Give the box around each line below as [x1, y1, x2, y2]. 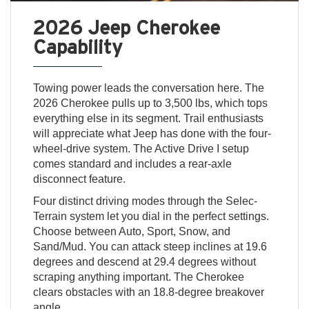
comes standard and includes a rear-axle [32, 158, 232, 170]
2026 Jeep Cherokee [32, 17, 220, 39]
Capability [32, 36, 123, 58]
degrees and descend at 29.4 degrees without [32, 256, 256, 268]
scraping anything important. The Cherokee [32, 271, 244, 283]
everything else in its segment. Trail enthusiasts [32, 112, 263, 125]
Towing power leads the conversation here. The [32, 82, 264, 94]
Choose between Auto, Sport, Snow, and [32, 226, 230, 238]
